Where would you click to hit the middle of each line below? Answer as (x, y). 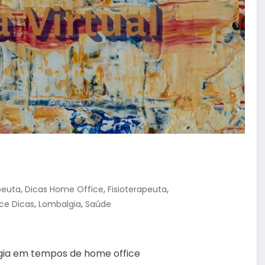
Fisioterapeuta (137, 190)
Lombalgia (60, 204)
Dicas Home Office (64, 190)
